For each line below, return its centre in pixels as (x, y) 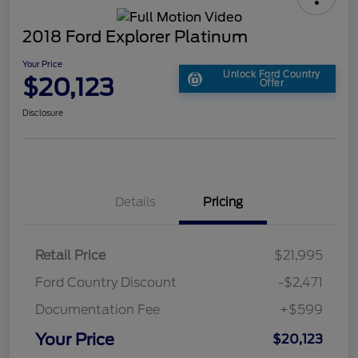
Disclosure (43, 112)
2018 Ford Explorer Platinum (135, 36)
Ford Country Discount (106, 282)
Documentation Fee (97, 309)
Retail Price (70, 255)
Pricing (223, 202)
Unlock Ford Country (272, 74)
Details (135, 202)
